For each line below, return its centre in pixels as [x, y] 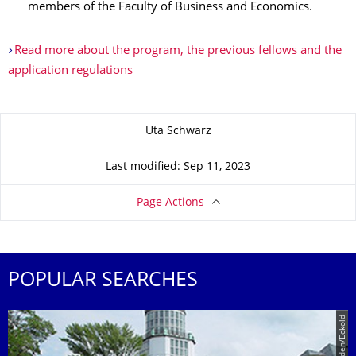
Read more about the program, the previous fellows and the [178, 52]
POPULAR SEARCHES [103, 282]
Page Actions [170, 203]
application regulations [70, 72]
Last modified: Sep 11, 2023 [178, 167]
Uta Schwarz [178, 131]
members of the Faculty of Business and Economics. [170, 8]
